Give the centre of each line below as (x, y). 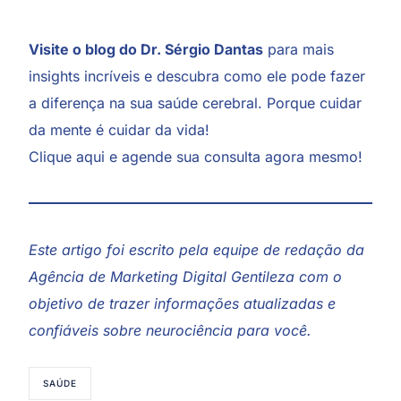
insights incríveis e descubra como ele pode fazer (197, 76)
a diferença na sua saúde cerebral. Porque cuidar (196, 102)
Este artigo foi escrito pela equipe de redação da (197, 249)
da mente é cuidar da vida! (119, 129)
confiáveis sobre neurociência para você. (171, 330)
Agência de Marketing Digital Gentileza (162, 276)
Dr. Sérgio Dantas (202, 49)
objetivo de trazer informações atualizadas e (183, 303)
